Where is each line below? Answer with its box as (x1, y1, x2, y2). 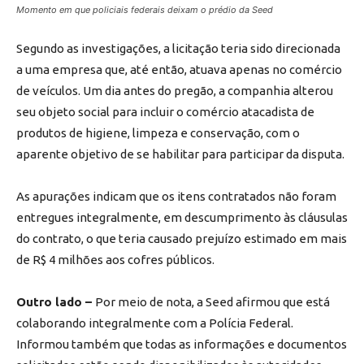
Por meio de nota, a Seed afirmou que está (95, 295, 330, 310)
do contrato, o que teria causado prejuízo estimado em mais (16, 232, 347, 246)
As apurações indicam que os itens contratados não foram (16, 189, 336, 204)
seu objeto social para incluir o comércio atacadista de (16, 105, 314, 119)
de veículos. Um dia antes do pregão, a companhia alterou (16, 84, 333, 98)
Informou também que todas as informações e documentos (16, 337, 347, 352)
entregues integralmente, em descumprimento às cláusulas (16, 210, 348, 225)
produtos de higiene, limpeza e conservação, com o (16, 126, 300, 141)
